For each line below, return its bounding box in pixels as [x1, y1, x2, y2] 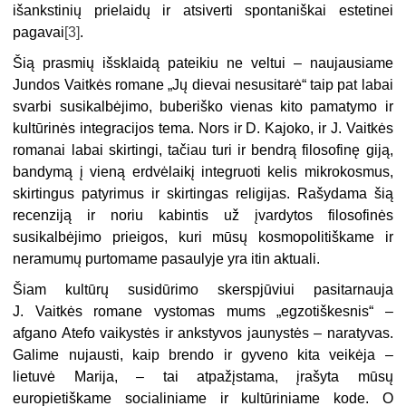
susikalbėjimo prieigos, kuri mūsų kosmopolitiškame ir [13, 228, 393, 245]
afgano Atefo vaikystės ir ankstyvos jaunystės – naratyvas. [13, 324, 393, 341]
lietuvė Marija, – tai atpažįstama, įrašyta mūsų [13, 368, 393, 384]
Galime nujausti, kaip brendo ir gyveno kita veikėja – [13, 346, 393, 362]
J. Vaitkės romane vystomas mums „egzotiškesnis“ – [13, 303, 393, 319]
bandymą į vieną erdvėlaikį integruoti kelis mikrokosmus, [13, 163, 393, 179]
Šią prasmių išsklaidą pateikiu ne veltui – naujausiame [13, 54, 393, 71]
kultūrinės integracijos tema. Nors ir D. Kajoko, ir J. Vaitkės [13, 120, 393, 136]
